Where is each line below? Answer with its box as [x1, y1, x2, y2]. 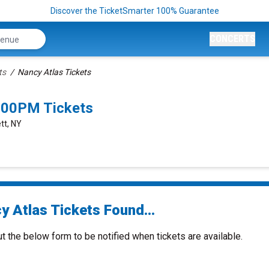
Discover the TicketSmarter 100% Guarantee [50, 6, 219, 16]
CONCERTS [210, 33, 255, 44]
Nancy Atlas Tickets [17, 67, 91, 77]
